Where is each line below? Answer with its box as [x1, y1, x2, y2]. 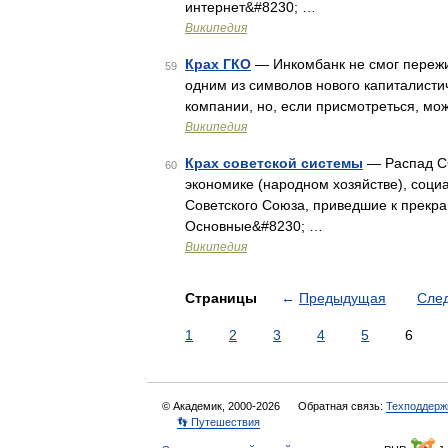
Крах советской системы [185, 155, 363, 171]
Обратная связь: [298, 400, 386, 412]
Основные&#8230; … [185, 218, 323, 234]
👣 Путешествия [177, 416, 260, 428]
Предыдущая [299, 290, 386, 306]
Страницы [185, 290, 261, 306]
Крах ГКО [185, 56, 251, 72]
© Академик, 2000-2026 [162, 400, 283, 412]
